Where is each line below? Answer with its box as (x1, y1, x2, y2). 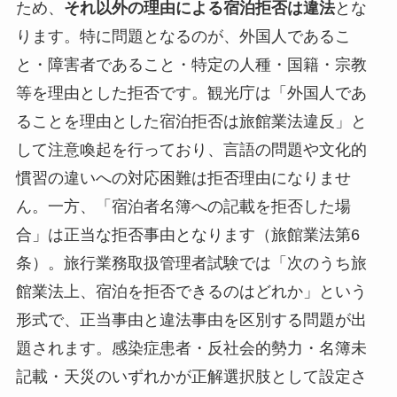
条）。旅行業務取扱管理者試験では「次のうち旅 (15, 253, 367, 272)
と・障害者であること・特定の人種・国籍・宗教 (15, 55, 367, 74)
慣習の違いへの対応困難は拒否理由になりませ (15, 168, 351, 187)
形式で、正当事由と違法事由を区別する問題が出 (15, 310, 367, 329)
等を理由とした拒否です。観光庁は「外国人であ (15, 83, 367, 102)
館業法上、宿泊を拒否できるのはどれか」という (15, 282, 367, 300)
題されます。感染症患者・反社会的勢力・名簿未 (15, 339, 367, 357)
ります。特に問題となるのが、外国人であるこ (15, 27, 351, 45)
